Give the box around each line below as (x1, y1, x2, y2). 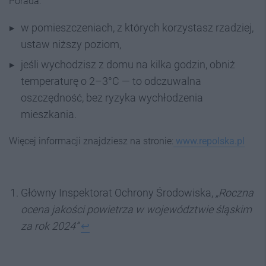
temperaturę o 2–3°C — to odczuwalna (21, 75, 201, 88)
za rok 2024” (21, 220, 78, 233)
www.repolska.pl (176, 135, 245, 147)
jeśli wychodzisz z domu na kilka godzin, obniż (21, 58, 235, 71)
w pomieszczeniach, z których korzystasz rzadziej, (21, 21, 254, 34)
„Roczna (216, 186, 254, 199)
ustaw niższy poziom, (21, 38, 121, 51)
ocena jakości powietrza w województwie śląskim (21, 203, 252, 216)
